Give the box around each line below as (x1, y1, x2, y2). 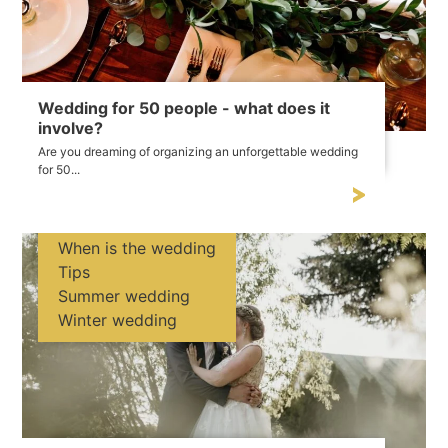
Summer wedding (58, 286, 191, 307)
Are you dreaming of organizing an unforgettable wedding (38, 143, 359, 159)
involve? (38, 118, 104, 139)
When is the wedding (58, 238, 217, 259)
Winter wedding (58, 310, 178, 331)
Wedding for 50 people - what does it (38, 98, 331, 119)
